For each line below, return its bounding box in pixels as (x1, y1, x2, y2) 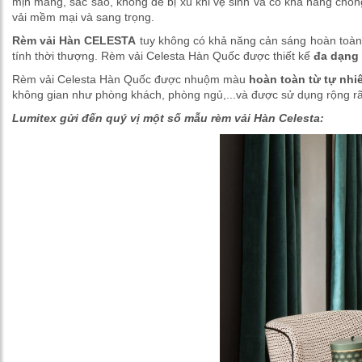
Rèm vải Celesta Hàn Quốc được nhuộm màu (12, 73, 246, 86)
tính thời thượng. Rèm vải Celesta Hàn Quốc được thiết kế (12, 49, 314, 63)
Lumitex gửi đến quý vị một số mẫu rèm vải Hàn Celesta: (12, 112, 324, 125)
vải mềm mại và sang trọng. (12, 11, 154, 24)
